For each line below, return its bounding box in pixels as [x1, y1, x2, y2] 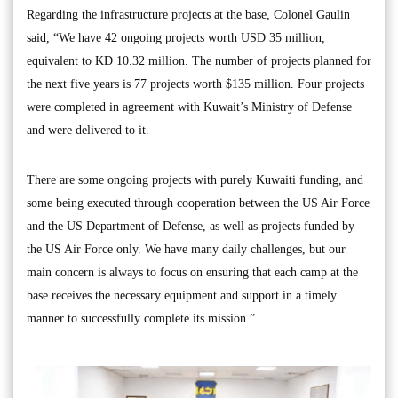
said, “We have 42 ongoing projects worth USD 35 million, [27, 30, 325, 44]
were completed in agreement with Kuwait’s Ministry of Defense [27, 99, 352, 114]
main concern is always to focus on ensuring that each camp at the [27, 265, 358, 279]
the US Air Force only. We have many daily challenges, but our [27, 242, 346, 256]
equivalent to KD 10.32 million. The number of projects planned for [27, 53, 371, 68]
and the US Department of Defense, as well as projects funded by [27, 219, 354, 233]
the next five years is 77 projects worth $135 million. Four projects [27, 76, 364, 91]
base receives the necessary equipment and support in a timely [27, 288, 337, 302]
